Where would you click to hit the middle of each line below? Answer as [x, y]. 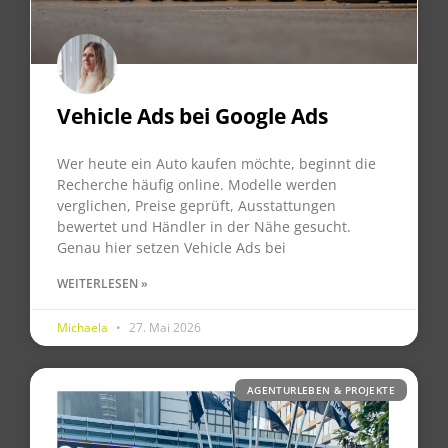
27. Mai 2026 [163, 327]
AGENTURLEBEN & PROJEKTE [320, 389]
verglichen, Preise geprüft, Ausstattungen [196, 205]
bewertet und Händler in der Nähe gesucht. [204, 226]
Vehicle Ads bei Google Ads [192, 115]
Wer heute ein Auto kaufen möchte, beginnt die [216, 163]
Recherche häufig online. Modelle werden [197, 184]
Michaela [84, 327]
